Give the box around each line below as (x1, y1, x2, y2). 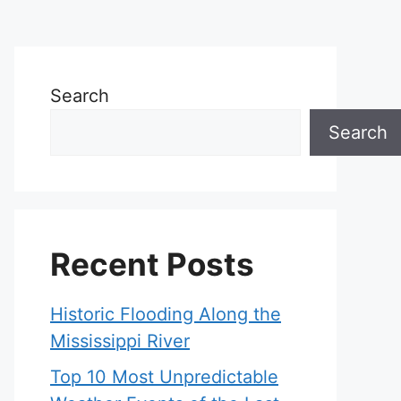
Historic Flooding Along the (50, 303, 281, 325)
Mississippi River (50, 330, 190, 352)
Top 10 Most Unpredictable (50, 366, 278, 388)
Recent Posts (50, 245, 254, 283)
